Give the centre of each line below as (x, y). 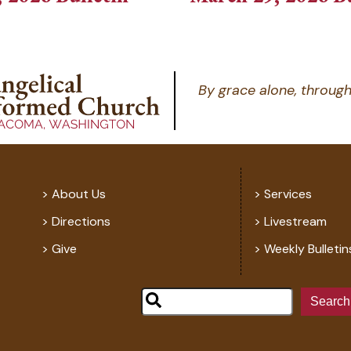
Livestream (296, 222)
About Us (78, 194)
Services (288, 194)
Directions (81, 222)
